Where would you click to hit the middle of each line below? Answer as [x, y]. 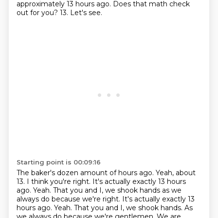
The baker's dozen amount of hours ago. [86, 173]
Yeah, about [175, 173]
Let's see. [86, 13]
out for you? [38, 13]
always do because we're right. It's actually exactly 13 [105, 199]
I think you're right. [59, 182]
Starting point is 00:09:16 [58, 162]
